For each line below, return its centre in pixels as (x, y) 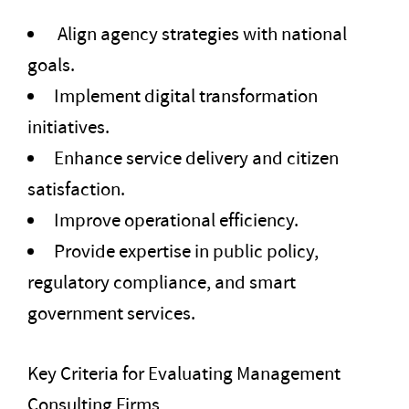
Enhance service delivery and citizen (196, 158)
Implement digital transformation (186, 96)
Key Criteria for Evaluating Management (184, 374)
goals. (51, 65)
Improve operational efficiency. (176, 220)
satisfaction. (76, 189)
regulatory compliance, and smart (162, 283)
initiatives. (68, 127)
